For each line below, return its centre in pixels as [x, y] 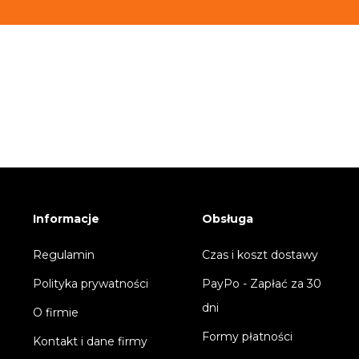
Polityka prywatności [91, 284]
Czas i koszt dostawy [260, 255]
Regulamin [64, 255]
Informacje [67, 219]
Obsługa [228, 219]
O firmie [56, 313]
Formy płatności [248, 337]
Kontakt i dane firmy [91, 342]
